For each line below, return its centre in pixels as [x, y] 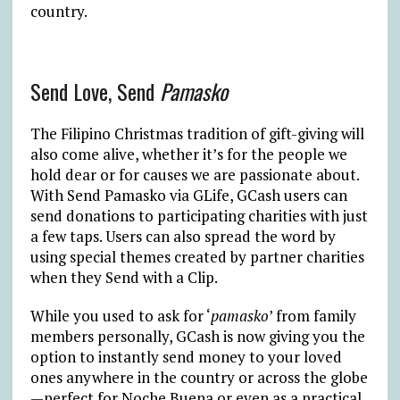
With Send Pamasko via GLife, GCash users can [188, 195]
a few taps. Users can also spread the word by [183, 236]
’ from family [312, 315]
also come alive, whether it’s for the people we [188, 154]
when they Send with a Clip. [124, 277]
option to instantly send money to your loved [186, 356]
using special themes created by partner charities [197, 256]
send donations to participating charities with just [199, 215]
